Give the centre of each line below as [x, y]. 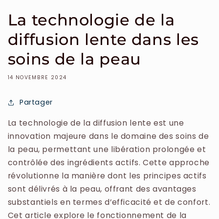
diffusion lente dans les [103, 39]
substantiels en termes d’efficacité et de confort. [109, 202]
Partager [36, 102]
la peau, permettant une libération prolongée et [107, 149]
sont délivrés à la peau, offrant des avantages [102, 189]
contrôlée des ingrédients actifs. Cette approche [109, 162]
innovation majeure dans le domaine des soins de [108, 136]
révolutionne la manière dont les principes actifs [107, 175]
